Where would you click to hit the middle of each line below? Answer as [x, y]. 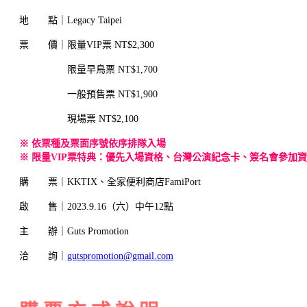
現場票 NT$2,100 [79, 119]
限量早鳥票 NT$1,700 [88, 70]
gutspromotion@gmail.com [120, 256]
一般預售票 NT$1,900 [88, 94]
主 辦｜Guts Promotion [74, 231]
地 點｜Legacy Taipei [71, 20]
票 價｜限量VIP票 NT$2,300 [87, 45]
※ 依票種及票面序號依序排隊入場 [93, 144]
